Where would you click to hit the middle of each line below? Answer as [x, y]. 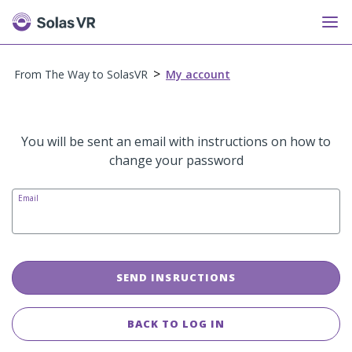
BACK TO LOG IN [176, 324]
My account [198, 74]
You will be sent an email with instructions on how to [176, 141]
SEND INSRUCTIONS [176, 277]
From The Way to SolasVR [81, 74]
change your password [176, 160]
